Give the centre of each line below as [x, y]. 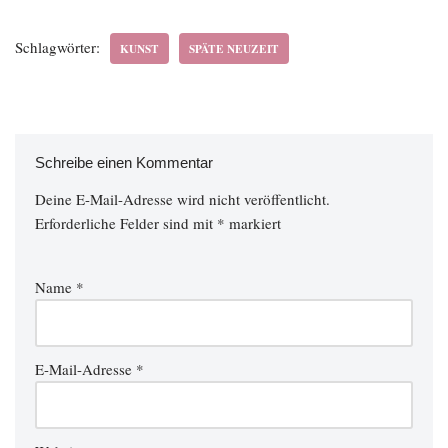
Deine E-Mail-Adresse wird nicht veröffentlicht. [182, 199]
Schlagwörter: [57, 47]
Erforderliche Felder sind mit [126, 223]
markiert [253, 223]
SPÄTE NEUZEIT [234, 48]
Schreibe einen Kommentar [124, 162]
